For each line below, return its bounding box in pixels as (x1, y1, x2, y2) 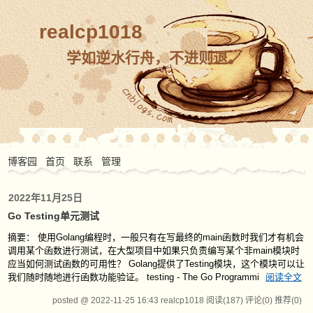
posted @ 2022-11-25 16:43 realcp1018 (52, 296, 206, 305)
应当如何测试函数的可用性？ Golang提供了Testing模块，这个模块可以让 (8, 259, 305, 269)
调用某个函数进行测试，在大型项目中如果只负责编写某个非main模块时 (8, 245, 300, 256)
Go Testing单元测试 (8, 210, 100, 221)
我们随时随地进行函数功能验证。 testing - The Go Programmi (8, 272, 263, 282)
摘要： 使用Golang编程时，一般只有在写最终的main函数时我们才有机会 (8, 232, 305, 242)
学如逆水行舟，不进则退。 (66, 50, 242, 66)
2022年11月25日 (8, 192, 83, 203)
